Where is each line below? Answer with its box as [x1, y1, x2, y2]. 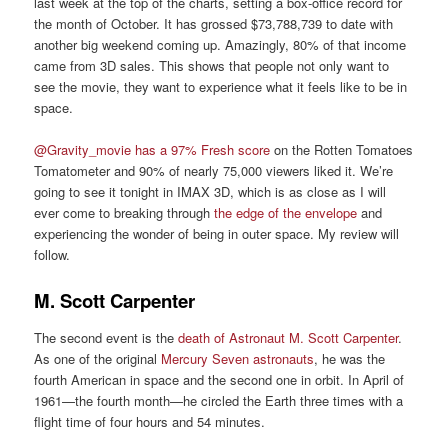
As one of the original [34, 349, 162, 369]
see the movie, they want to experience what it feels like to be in [34, 77, 408, 97]
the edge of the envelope [214, 203, 362, 223]
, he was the [314, 349, 386, 369]
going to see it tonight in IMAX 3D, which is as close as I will [34, 182, 387, 202]
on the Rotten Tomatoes [274, 140, 414, 160]
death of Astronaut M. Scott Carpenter [178, 328, 399, 348]
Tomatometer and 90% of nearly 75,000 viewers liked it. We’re [34, 161, 394, 181]
